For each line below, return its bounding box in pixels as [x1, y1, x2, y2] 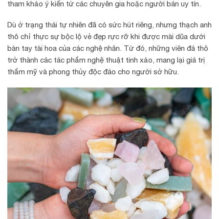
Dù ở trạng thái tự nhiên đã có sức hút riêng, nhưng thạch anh [7, 21, 212, 29]
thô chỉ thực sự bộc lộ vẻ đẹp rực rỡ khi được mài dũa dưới [7, 32, 205, 41]
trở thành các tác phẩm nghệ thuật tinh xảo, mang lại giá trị [7, 56, 205, 64]
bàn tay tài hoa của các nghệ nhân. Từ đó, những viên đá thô [7, 44, 208, 52]
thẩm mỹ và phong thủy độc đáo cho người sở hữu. [7, 67, 179, 76]
